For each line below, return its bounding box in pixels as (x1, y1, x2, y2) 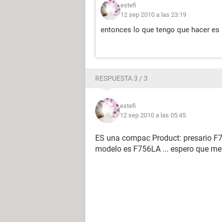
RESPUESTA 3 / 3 (95, 74, 148, 83)
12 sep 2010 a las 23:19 (120, 11, 186, 19)
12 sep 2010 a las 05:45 (120, 111, 186, 119)
